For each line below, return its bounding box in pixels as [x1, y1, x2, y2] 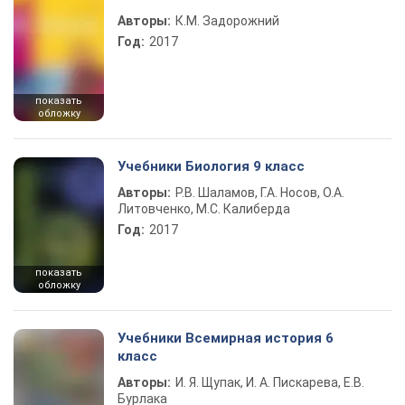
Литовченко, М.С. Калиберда [118, 202, 290, 216]
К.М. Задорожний [175, 14, 279, 28]
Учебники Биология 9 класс [118, 158, 305, 174]
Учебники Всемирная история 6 [118, 330, 334, 346]
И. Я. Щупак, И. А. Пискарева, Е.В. [175, 375, 364, 390]
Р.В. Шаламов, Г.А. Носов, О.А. [175, 185, 344, 200]
